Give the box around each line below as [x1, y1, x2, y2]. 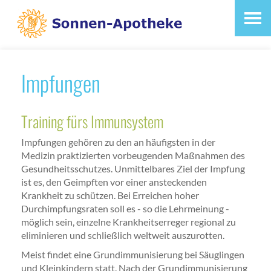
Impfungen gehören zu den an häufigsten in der [21, 136, 215, 148]
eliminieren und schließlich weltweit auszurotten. [21, 229, 224, 241]
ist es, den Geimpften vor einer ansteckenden [21, 176, 207, 188]
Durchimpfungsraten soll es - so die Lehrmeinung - [21, 203, 229, 215]
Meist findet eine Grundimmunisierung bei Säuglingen [21, 249, 244, 261]
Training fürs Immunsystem [21, 109, 163, 133]
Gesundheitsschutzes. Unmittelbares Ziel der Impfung [21, 163, 245, 175]
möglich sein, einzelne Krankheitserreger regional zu [21, 216, 236, 228]
